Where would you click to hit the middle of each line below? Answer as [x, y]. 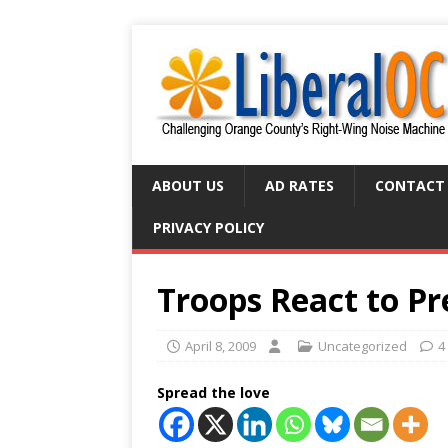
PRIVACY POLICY [208, 227]
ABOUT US [188, 185]
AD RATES [299, 185]
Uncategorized [362, 346]
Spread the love [213, 392]
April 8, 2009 [220, 346]
